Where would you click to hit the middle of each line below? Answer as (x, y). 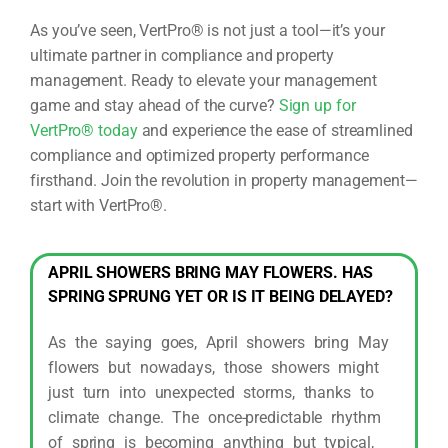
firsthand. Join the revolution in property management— (224, 181)
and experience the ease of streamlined (275, 131)
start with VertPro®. (99, 206)
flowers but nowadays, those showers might (213, 368)
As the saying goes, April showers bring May (218, 343)
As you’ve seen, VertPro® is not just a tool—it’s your (207, 31)
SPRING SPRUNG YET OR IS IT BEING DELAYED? (222, 297)
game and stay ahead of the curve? (154, 106)
